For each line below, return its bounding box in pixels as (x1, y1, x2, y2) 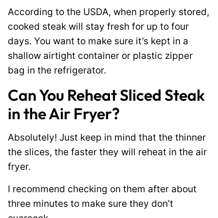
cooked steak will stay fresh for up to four (8, 21, 189, 32)
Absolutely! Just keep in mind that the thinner (8, 132, 206, 143)
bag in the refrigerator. (8, 65, 106, 76)
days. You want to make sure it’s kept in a (8, 36, 188, 47)
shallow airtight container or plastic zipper (8, 50, 193, 61)
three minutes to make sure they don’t (8, 198, 173, 209)
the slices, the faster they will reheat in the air (8, 146, 207, 158)
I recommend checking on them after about (8, 183, 197, 195)
